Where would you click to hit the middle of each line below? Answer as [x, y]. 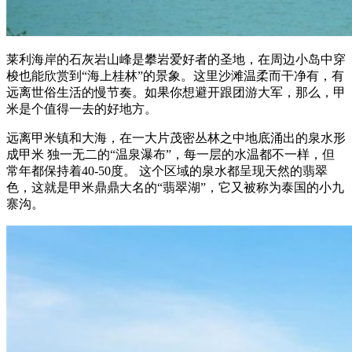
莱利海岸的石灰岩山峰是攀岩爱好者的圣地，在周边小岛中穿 [176, 59]
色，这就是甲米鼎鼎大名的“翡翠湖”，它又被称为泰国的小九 [175, 187]
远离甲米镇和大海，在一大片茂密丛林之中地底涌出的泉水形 [176, 137]
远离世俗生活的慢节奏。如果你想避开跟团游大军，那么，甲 [176, 92]
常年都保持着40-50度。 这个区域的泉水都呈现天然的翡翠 [167, 170]
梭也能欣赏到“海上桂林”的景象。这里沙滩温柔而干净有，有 [175, 75]
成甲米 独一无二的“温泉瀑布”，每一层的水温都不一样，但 [170, 154]
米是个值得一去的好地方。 [82, 108]
